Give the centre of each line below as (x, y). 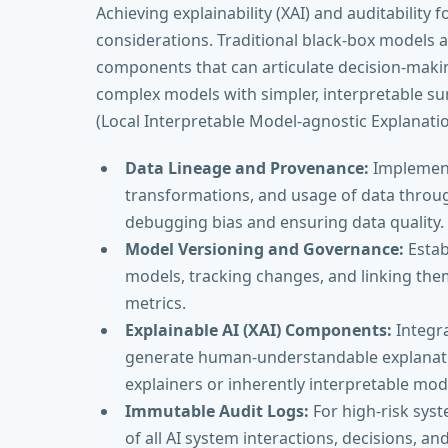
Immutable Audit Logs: (216, 410)
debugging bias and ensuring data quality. (284, 221)
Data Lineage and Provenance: (246, 167)
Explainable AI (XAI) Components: (258, 329)
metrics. (155, 302)
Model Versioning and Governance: (264, 248)
